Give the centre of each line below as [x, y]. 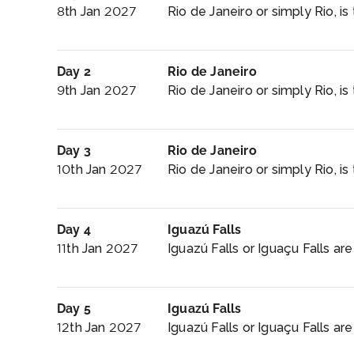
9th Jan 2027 [97, 90]
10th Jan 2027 [100, 169]
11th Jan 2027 [98, 249]
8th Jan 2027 [97, 11]
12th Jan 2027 [100, 328]
